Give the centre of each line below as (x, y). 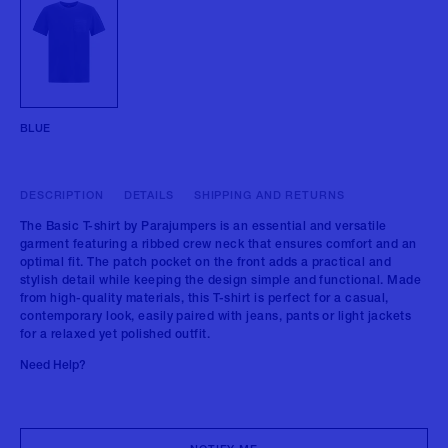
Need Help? (53, 366)
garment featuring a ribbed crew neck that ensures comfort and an (218, 245)
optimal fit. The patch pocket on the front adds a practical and (206, 263)
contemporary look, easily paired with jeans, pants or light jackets (216, 317)
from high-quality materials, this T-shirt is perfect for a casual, (204, 299)
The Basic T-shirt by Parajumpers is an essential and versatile (203, 227)
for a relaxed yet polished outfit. (115, 335)
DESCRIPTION (62, 197)
